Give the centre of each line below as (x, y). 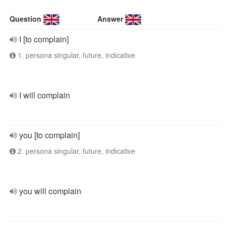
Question (25, 19)
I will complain (45, 95)
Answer (110, 19)
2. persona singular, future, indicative (75, 151)
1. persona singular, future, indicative (75, 55)
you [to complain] (49, 135)
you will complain (50, 191)
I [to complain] (44, 39)
